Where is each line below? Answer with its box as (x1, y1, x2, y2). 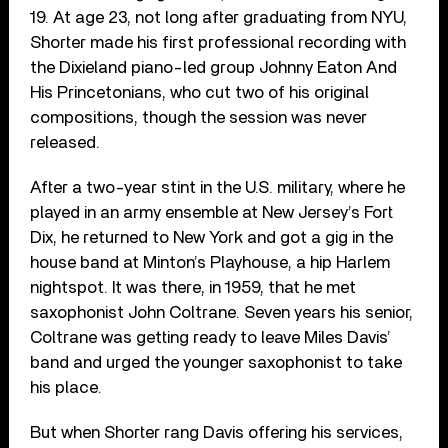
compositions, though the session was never (30, 108, 368, 126)
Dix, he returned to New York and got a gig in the (30, 228, 394, 246)
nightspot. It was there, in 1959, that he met (30, 278, 357, 296)
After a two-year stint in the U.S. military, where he (30, 178, 406, 196)
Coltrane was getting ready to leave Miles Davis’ (30, 328, 392, 346)
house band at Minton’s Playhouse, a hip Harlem (30, 253, 391, 271)
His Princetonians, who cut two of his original (30, 83, 370, 101)
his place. (30, 378, 103, 396)
